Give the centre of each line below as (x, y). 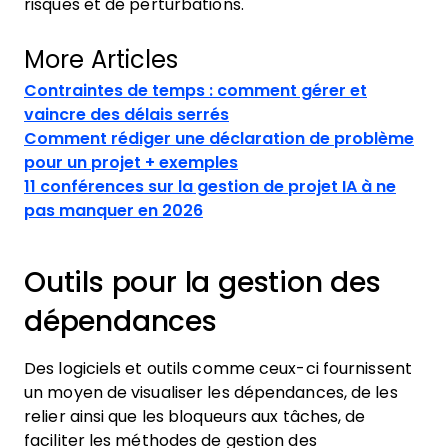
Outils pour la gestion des (202, 282)
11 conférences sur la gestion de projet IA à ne (210, 186)
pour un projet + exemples (131, 162)
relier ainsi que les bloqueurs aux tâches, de (195, 416)
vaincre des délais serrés (126, 114)
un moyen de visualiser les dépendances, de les (211, 392)
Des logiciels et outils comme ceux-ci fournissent (218, 368)
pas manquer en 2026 (113, 210)
